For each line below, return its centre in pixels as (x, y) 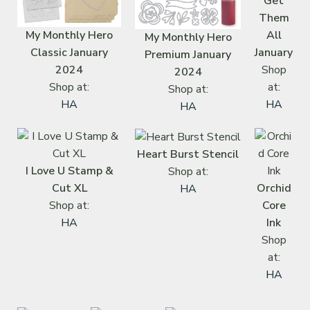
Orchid (274, 188)
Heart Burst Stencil (188, 154)
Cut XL (69, 188)
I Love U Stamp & (69, 171)
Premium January (188, 54)
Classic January (69, 52)
